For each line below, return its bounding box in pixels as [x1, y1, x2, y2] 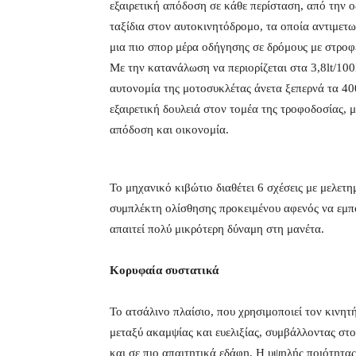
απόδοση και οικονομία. [110, 123, 229, 137]
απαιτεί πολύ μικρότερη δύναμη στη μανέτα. [110, 222, 331, 236]
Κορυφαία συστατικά [110, 264, 219, 277]
